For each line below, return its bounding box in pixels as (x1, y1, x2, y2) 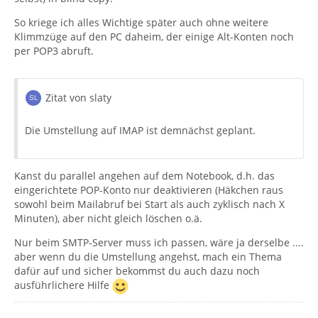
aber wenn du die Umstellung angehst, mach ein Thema (14, 249, 282, 263)
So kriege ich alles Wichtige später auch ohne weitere (14, 15, 268, 29)
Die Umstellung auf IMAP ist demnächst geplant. (25, 123, 256, 137)
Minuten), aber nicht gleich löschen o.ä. (14, 211, 202, 225)
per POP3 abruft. (14, 43, 94, 57)
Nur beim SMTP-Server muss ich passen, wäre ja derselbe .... (14, 235, 304, 249)
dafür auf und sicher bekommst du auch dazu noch (14, 263, 260, 278)
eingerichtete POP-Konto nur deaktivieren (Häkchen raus (14, 182, 283, 197)
